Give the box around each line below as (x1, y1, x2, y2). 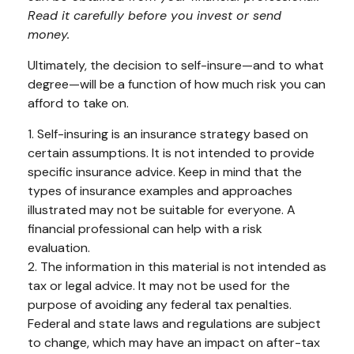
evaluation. (28, 239, 90, 256)
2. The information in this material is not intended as (28, 258, 326, 275)
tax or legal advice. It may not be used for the (28, 277, 290, 294)
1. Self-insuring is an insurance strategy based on (28, 125, 308, 142)
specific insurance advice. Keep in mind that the (28, 163, 302, 180)
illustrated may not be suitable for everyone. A (28, 201, 296, 218)
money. (28, 25, 70, 43)
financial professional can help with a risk (28, 220, 262, 237)
